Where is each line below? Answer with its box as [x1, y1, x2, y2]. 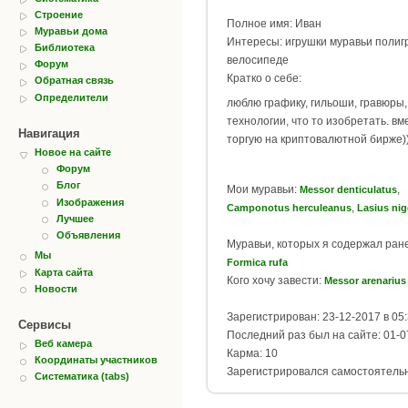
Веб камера [35, 338, 92, 350]
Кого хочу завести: [227, 273, 324, 287]
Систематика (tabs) [35, 371, 129, 382]
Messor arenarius [324, 274, 406, 286]
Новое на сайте [35, 147, 111, 158]
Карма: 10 [227, 346, 278, 360]
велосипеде [227, 54, 289, 67]
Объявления [56, 229, 120, 240]
